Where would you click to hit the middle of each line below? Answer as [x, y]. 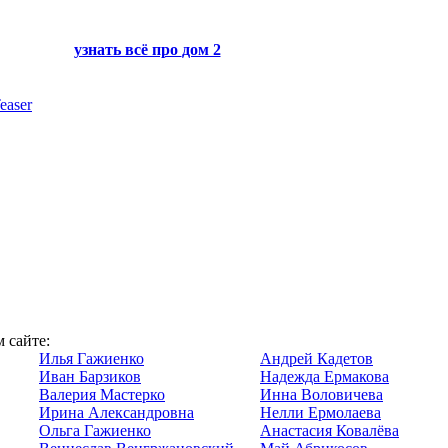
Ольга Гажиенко [95, 430]
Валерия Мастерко [102, 394]
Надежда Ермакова [324, 376]
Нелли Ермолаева [320, 412]
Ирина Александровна [116, 412]
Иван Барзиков [90, 376]
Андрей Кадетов [316, 358]
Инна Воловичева [321, 394]
